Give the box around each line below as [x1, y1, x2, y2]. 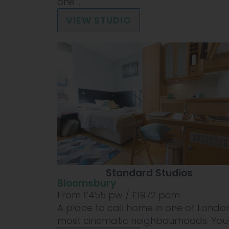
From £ [57, 189, 88, 202]
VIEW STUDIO [66, 14, 131, 27]
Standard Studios [106, 166, 193, 180]
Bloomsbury [57, 176, 117, 191]
